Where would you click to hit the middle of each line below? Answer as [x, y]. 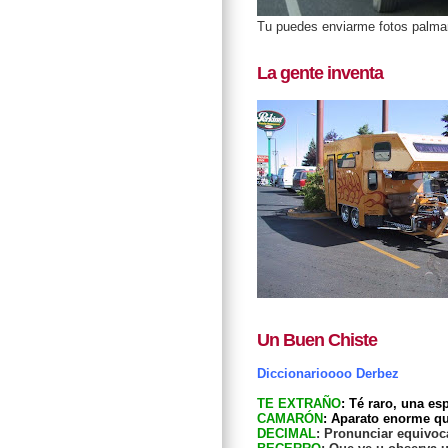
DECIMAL [286, 434]
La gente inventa [320, 73]
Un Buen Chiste [317, 339]
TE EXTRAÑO [299, 404]
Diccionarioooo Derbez [328, 374]
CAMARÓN [290, 419]
